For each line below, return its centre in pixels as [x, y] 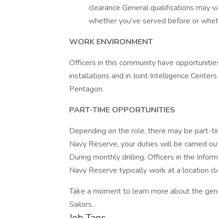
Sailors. [81, 204]
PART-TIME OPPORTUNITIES [122, 110]
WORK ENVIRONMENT [111, 42]
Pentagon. [86, 89]
